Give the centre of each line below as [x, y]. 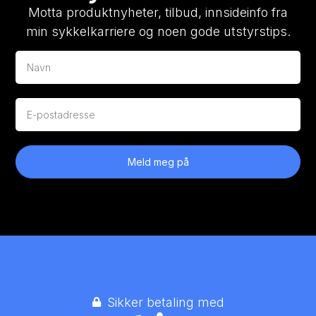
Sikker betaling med [166, 302]
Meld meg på [158, 162]
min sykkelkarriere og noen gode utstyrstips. [158, 31]
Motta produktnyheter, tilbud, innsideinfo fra [158, 12]
